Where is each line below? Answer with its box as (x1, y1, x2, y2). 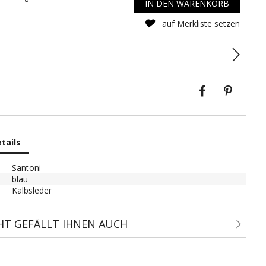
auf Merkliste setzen (160, 17, 240, 29)
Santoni (12, 161, 42, 173)
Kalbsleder (12, 184, 52, 196)
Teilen (214, 79, 237, 91)
